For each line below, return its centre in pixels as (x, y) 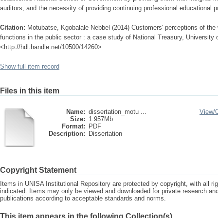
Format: (73, 126)
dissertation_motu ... (118, 112)
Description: (67, 134)
